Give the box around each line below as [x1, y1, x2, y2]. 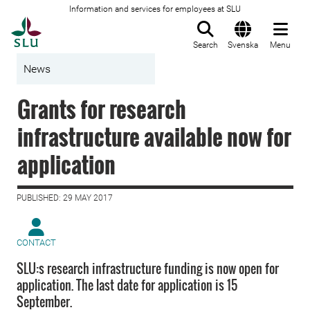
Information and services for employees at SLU [69, 4, 241, 14]
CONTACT [17, 237, 56, 248]
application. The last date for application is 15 [17, 276, 237, 294]
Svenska [228, 40, 258, 50]
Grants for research [17, 93, 186, 125]
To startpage [41, 17, 111, 31]
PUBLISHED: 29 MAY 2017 [17, 193, 113, 203]
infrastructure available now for [17, 120, 291, 153]
